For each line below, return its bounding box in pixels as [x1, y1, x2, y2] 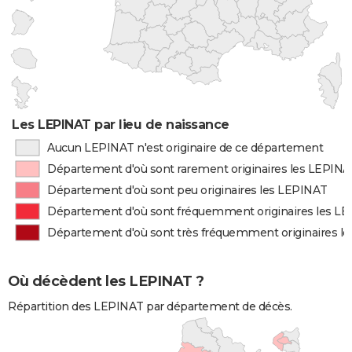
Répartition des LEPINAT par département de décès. [8, 299, 292, 314]
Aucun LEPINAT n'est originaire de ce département [46, 141, 324, 155]
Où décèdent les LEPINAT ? [8, 273, 204, 291]
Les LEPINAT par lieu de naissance [12, 117, 229, 132]
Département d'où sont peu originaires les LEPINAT [47, 183, 328, 197]
